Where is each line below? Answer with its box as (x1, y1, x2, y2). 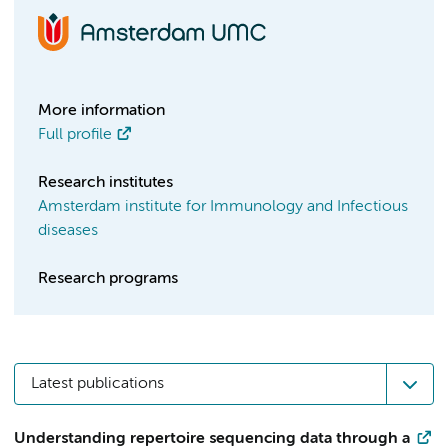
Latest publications (31, 376, 164, 392)
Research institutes (38, 175, 173, 191)
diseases (38, 223, 98, 239)
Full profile (38, 127, 112, 143)
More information (38, 103, 165, 119)
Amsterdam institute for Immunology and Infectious (38, 199, 408, 215)
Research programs (38, 271, 178, 287)
